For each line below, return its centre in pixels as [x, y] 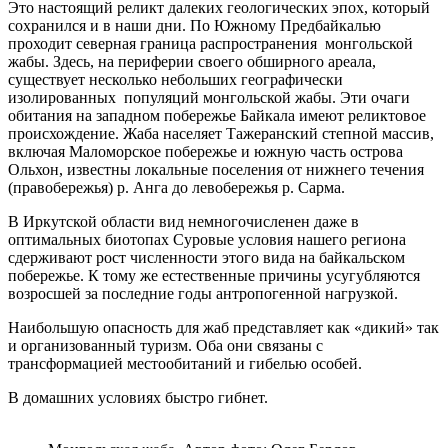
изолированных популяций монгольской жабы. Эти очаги [209, 98]
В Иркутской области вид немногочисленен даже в [183, 222]
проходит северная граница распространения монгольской [210, 44]
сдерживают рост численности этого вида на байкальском [206, 258]
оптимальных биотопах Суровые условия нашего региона [207, 240]
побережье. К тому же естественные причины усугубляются [214, 276]
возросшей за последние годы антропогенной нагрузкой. [203, 294]
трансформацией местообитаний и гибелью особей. [185, 364]
